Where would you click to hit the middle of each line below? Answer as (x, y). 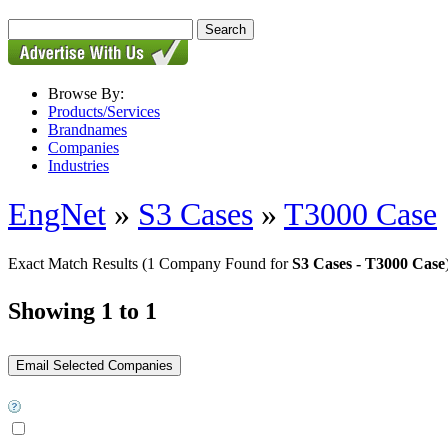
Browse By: (86, 93)
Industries (78, 165)
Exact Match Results (75, 263)
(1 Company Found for (217, 263)
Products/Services (104, 111)
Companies (83, 147)
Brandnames (87, 129)
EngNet (57, 214)
